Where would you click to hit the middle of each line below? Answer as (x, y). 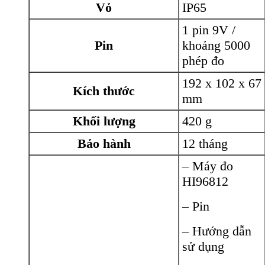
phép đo (203, 60)
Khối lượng (104, 121)
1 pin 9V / (209, 30)
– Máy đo (208, 166)
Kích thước (104, 91)
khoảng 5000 (216, 45)
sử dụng (203, 246)
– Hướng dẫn (217, 231)
